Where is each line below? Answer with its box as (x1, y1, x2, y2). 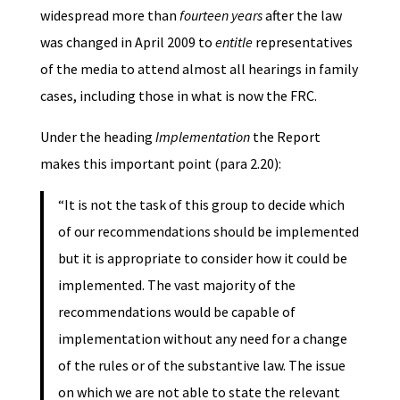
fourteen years (179, 5, 265, 24)
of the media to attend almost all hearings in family (39, 59, 358, 78)
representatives (254, 32, 353, 51)
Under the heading (39, 127, 155, 146)
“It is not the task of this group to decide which (57, 195, 345, 213)
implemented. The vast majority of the (57, 275, 296, 294)
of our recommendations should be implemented (57, 221, 359, 240)
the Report (249, 127, 321, 146)
